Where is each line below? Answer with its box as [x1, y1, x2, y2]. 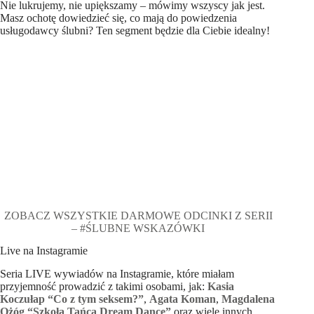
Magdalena [221, 293, 275, 306]
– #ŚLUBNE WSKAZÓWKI [71, 221, 205, 234]
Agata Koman [149, 293, 216, 306]
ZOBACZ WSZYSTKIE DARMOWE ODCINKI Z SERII [4, 209, 273, 221]
